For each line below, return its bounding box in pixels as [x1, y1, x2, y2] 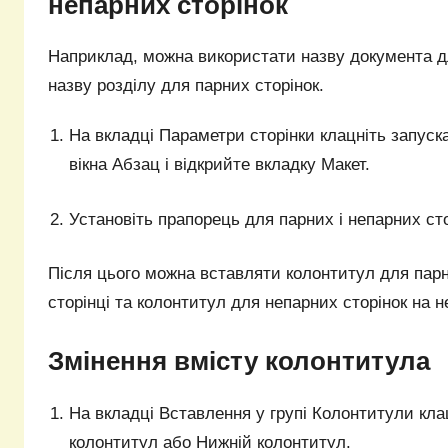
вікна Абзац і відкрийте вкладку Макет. [69, 155, 371, 175]
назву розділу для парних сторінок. [48, 76, 324, 95]
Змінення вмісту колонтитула [48, 346, 430, 377]
